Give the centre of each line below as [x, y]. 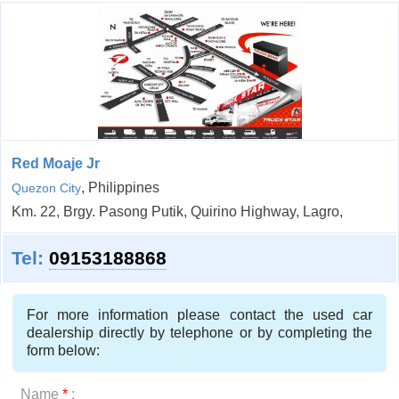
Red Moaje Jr [56, 164]
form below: [63, 351]
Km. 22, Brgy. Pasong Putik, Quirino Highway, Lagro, [177, 212]
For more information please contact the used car [199, 315]
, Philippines [120, 188]
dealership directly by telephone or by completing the [199, 333]
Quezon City [46, 188]
